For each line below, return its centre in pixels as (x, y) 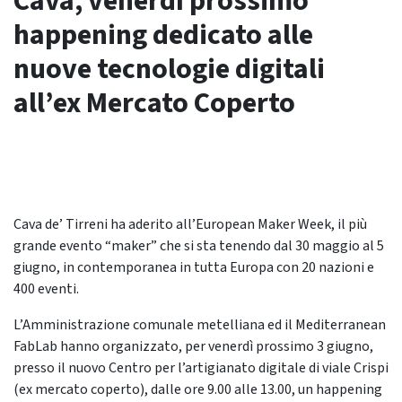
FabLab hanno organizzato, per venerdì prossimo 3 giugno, (193, 346)
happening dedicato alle (163, 35)
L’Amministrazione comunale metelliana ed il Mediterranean (200, 325)
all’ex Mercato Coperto (154, 103)
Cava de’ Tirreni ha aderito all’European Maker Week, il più (190, 224)
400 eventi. (46, 289)
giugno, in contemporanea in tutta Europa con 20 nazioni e (194, 267)
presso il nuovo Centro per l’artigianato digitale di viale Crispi (201, 368)
